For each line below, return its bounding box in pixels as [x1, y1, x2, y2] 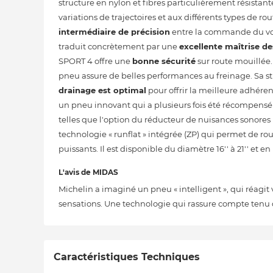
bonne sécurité [132, 56, 196, 66]
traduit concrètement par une [58, 41, 179, 51]
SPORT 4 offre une [58, 56, 132, 66]
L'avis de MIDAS [58, 168, 118, 177]
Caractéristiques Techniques [54, 251, 200, 263]
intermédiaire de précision [58, 27, 170, 37]
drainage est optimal [58, 85, 146, 95]
